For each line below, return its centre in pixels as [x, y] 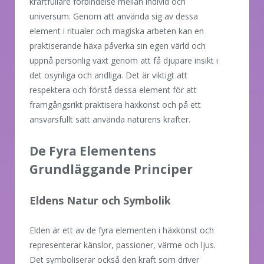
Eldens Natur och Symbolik [100, 200]
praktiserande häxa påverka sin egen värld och [118, 45]
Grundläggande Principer [111, 169]
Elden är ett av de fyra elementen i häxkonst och [122, 230]
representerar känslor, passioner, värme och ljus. [123, 245]
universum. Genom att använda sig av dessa [114, 16]
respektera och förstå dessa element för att [113, 90]
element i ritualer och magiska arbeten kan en [117, 31]
